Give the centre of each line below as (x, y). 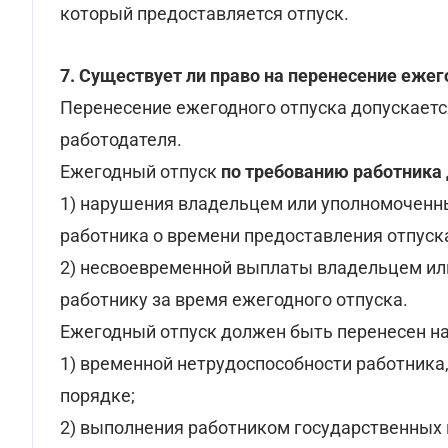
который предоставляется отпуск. (204, 13)
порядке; (97, 395)
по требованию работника (333, 171)
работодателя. (121, 139)
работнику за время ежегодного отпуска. (234, 299)
